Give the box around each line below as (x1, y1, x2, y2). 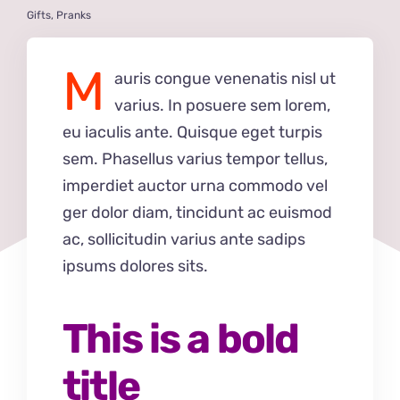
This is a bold (62, 314, 299, 363)
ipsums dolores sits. (62, 256, 208, 277)
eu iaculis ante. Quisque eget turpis (62, 122, 322, 143)
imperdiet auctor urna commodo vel (62, 176, 328, 196)
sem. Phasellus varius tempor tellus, (62, 149, 328, 170)
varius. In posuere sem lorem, (114, 96, 330, 116)
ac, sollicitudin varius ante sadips (62, 229, 305, 250)
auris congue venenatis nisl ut (114, 69, 336, 89)
